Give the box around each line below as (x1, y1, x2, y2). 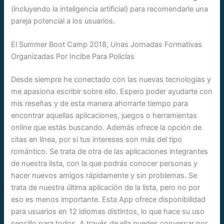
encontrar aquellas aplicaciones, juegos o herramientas (11, 111, 197, 120)
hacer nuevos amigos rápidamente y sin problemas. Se (11, 171, 197, 180)
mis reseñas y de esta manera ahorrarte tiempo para (11, 99, 188, 108)
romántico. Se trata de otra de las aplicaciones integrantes (11, 147, 208, 156)
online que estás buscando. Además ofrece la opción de (11, 123, 202, 132)
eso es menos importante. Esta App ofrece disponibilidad (11, 195, 206, 204)
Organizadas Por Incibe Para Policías (11, 52, 135, 61)
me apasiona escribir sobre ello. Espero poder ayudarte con (11, 87, 213, 96)
